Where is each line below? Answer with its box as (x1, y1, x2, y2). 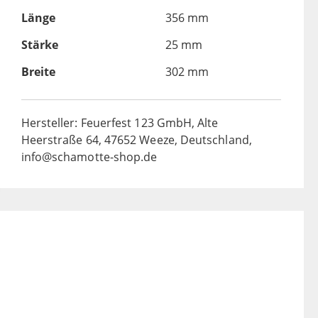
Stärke (21, 37, 58, 53)
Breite (21, 64, 55, 80)
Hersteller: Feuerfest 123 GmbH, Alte (21, 115, 219, 131)
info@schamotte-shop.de (21, 149, 158, 165)
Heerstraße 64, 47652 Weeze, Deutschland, (21, 132, 252, 148)
